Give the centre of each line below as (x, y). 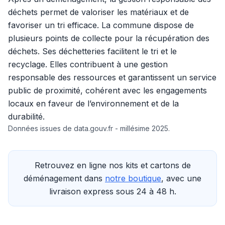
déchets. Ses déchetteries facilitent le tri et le (92, 51)
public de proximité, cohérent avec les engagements (107, 90)
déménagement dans (64, 178)
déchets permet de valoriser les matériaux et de (98, 12)
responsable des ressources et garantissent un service (112, 77)
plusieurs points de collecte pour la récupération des (109, 38)
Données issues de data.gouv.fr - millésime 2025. (89, 128)
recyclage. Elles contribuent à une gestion (88, 64)
